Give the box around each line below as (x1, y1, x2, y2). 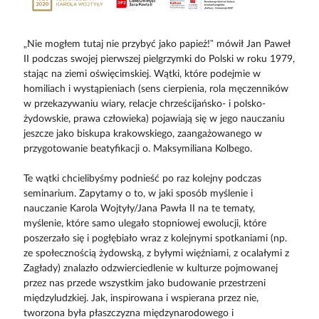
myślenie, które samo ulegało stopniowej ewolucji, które (23, 218, 266, 229)
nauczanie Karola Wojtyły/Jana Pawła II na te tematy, (23, 203, 255, 214)
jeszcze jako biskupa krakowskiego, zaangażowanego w (23, 128, 262, 139)
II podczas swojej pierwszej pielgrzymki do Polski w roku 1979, (23, 53, 295, 64)
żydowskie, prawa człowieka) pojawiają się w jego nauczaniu (23, 113, 285, 124)
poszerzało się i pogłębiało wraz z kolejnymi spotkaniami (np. (23, 233, 287, 244)
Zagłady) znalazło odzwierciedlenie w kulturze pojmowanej (23, 263, 278, 273)
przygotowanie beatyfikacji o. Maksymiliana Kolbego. (23, 143, 252, 154)
